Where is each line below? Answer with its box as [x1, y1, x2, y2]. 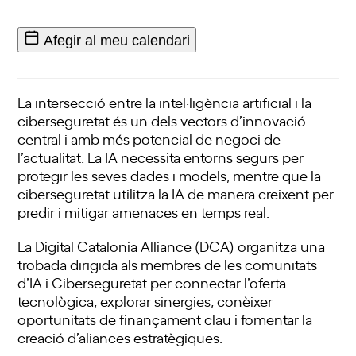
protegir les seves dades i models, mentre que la [17, 165, 322, 185]
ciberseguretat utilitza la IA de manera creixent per [17, 184, 335, 203]
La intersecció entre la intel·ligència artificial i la [17, 92, 312, 112]
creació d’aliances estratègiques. [17, 327, 223, 347]
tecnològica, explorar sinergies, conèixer [17, 291, 273, 311]
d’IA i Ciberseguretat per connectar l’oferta [17, 273, 287, 292]
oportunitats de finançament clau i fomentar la [17, 309, 313, 329]
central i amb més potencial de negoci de [17, 129, 281, 149]
